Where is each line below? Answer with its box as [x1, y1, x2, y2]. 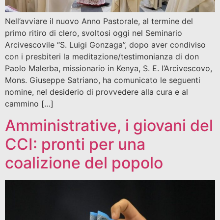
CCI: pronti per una [5, 135, 145, 154]
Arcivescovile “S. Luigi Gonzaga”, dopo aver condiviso [5, 39, 206, 50]
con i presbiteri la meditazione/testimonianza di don [5, 51, 199, 61]
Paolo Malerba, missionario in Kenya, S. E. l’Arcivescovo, [5, 63, 212, 73]
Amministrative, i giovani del [5, 116, 213, 136]
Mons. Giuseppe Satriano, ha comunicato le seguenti [5, 75, 200, 85]
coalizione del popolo [5, 153, 163, 173]
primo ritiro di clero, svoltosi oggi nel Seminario [5, 27, 182, 38]
